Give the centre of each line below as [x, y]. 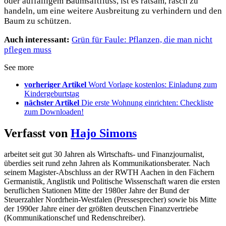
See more [19, 67]
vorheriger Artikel [55, 84]
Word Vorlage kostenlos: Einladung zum [153, 84]
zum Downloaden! [54, 111]
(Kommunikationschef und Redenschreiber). [75, 218]
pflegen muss [28, 49]
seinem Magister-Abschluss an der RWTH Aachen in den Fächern [109, 173]
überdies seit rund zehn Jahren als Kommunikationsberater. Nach [107, 163]
